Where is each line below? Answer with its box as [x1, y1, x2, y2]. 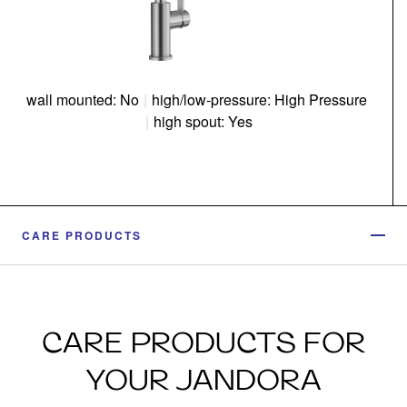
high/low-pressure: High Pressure [151, 89, 367, 110]
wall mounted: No [25, 89, 139, 110]
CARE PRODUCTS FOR [41, 324, 366, 360]
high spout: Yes [153, 111, 253, 132]
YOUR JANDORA [85, 362, 322, 397]
